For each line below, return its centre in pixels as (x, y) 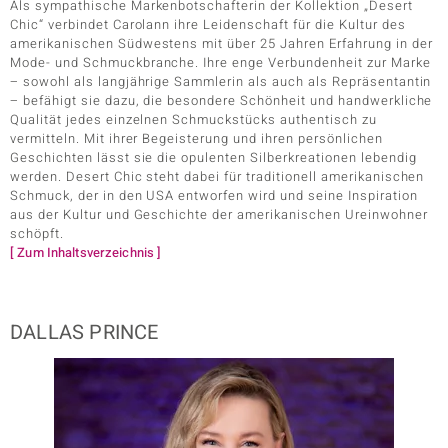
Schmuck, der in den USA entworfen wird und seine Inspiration (214, 195)
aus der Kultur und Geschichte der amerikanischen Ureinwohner (219, 214)
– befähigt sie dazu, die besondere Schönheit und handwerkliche (221, 100)
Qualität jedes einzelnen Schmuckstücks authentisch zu (193, 119)
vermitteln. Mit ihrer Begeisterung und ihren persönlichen (196, 138)
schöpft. (37, 233)
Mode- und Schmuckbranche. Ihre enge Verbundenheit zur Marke (220, 62)
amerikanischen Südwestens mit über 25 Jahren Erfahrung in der (221, 43)
